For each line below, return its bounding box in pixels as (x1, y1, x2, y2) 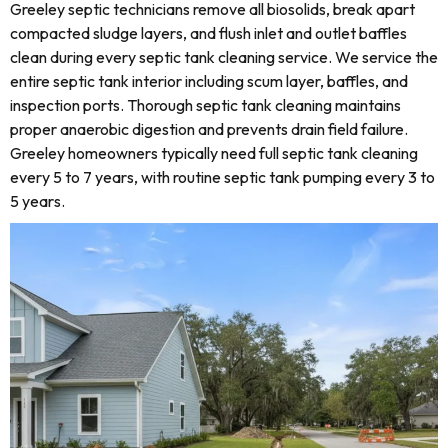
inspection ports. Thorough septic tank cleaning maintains (10, 95, 401, 115)
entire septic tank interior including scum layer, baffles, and (10, 71, 408, 91)
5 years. (10, 191, 65, 211)
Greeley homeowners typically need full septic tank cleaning (10, 143, 418, 163)
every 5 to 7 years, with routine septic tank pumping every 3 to (10, 167, 435, 187)
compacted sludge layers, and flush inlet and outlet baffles (10, 23, 407, 43)
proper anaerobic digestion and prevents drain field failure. (10, 119, 408, 139)
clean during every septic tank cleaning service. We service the (10, 47, 438, 67)
